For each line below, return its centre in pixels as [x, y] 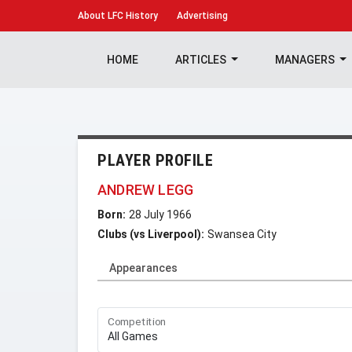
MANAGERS [306, 60]
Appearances [143, 268]
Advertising [202, 16]
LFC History [132, 16]
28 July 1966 [160, 214]
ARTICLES [202, 60]
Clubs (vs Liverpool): [151, 234]
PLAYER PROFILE [155, 160]
